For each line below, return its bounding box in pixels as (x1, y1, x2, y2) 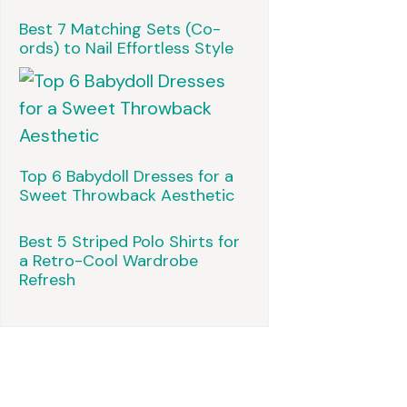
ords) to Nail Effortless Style (19, 37, 233, 60)
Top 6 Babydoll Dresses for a (19, 165, 233, 188)
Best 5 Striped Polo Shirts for (19, 231, 240, 253)
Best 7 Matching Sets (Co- (19, 18, 221, 41)
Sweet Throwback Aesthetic (19, 184, 234, 207)
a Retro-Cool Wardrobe (19, 250, 198, 273)
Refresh (19, 269, 75, 292)
